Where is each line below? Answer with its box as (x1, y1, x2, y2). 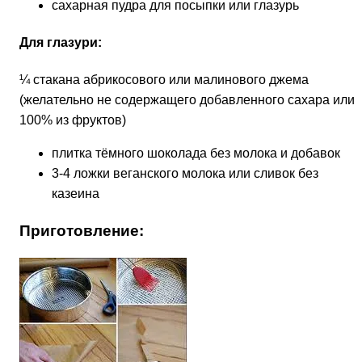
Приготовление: (19, 222, 144, 240)
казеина (52, 187, 99, 201)
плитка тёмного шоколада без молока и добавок (52, 146, 340, 161)
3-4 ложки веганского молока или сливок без (52, 166, 318, 181)
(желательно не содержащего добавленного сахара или (19, 93, 355, 107)
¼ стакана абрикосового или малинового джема (19, 73, 309, 87)
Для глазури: (19, 36, 102, 50)
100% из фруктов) (19, 113, 126, 128)
